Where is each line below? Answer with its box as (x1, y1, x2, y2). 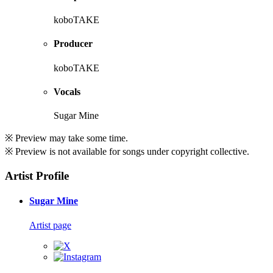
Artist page (29, 219, 71, 230)
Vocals (54, 87, 80, 97)
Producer (54, 38, 93, 49)
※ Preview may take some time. (5, 133, 128, 144)
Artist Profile (5, 169, 69, 182)
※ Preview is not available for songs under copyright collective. (5, 146, 249, 157)
